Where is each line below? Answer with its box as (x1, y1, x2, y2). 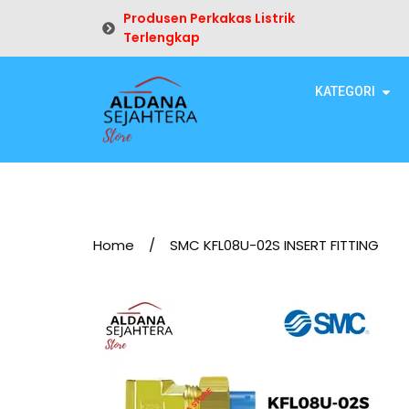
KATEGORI (315, 84, 375, 99)
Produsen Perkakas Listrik (122, 9, 295, 27)
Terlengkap (122, 28, 200, 47)
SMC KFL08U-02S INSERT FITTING (170, 235, 379, 255)
